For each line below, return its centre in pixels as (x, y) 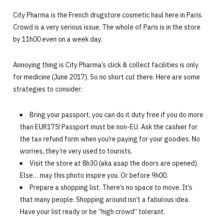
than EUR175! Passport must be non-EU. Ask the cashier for (108, 127)
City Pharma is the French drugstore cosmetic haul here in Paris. (108, 15)
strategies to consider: (47, 89)
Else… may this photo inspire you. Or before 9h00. (94, 175)
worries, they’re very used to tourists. (76, 151)
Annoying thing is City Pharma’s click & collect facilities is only (106, 65)
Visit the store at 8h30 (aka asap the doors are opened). (114, 163)
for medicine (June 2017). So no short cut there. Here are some (106, 77)
